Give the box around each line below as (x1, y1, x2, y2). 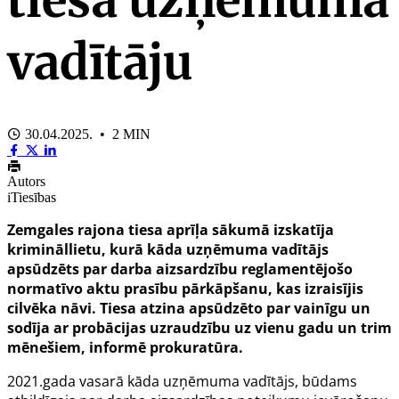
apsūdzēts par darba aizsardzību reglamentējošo (7, 258, 353, 279)
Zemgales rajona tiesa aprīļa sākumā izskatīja (7, 219, 334, 240)
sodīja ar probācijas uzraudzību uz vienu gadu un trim (7, 317, 392, 338)
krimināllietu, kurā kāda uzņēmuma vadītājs (7, 239, 329, 259)
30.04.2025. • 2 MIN (21, 126, 151, 142)
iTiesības (7, 189, 56, 205)
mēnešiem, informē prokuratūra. (7, 337, 243, 357)
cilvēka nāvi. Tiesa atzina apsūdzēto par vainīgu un (7, 297, 370, 318)
